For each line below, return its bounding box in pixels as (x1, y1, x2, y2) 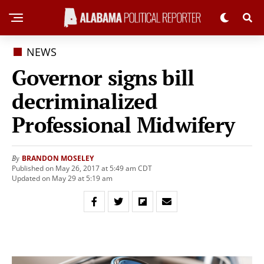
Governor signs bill (12, 64, 194, 91)
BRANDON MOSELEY (22, 153, 94, 163)
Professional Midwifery (12, 111, 235, 138)
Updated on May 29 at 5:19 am (12, 173, 113, 183)
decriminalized (12, 87, 157, 115)
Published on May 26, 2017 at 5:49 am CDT (12, 163, 152, 173)
